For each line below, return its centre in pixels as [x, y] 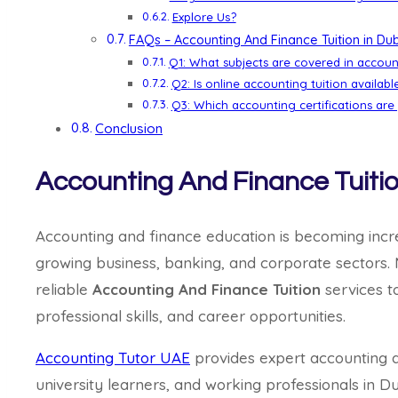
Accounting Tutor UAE [113, 357]
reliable [64, 289]
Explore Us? [204, 16]
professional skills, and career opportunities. [191, 315]
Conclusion [129, 128]
